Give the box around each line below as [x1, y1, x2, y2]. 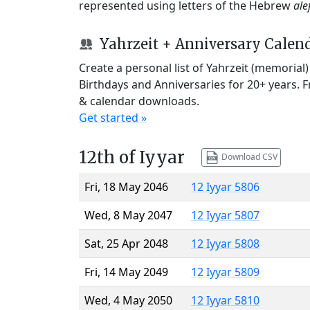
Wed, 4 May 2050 [84, 292, 172, 308]
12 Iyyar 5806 [191, 179, 259, 194]
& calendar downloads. [79, 93, 199, 109]
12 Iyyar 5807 [191, 207, 259, 223]
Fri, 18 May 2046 [84, 179, 168, 194]
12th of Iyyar [79, 146, 185, 168]
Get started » [79, 109, 147, 125]
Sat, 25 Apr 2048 [84, 235, 168, 251]
